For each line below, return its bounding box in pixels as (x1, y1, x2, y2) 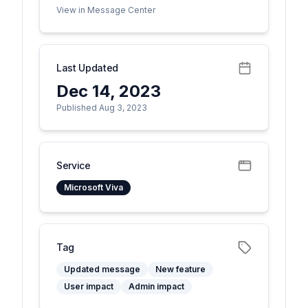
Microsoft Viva (64, 182, 123, 192)
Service (56, 159, 91, 171)
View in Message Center (56, 5, 155, 15)
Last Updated (56, 62, 118, 74)
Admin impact (129, 281, 184, 291)
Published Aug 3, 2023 (56, 102, 147, 113)
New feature (155, 264, 206, 274)
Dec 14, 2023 (56, 81, 161, 101)
